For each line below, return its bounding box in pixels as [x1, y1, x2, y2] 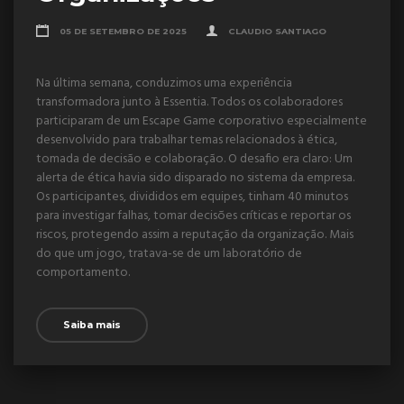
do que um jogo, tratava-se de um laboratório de [36, 243, 302, 264]
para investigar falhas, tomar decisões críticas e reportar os [36, 205, 351, 226]
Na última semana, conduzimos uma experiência [36, 72, 292, 94]
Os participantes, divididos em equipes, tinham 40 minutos [36, 186, 348, 207]
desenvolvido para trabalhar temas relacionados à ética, [36, 129, 337, 151]
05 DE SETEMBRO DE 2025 [60, 25, 187, 36]
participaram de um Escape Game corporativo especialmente [36, 110, 367, 132]
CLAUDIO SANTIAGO [228, 25, 327, 36]
